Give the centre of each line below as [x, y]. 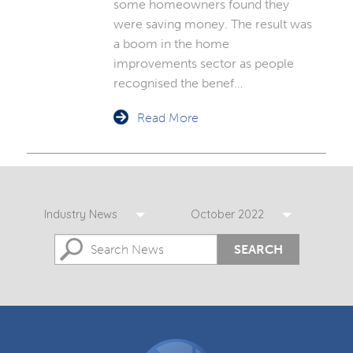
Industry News [81, 215]
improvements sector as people [203, 63]
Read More [167, 117]
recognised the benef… [178, 83]
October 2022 [227, 215]
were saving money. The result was [212, 24]
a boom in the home [171, 43]
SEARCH [258, 249]
